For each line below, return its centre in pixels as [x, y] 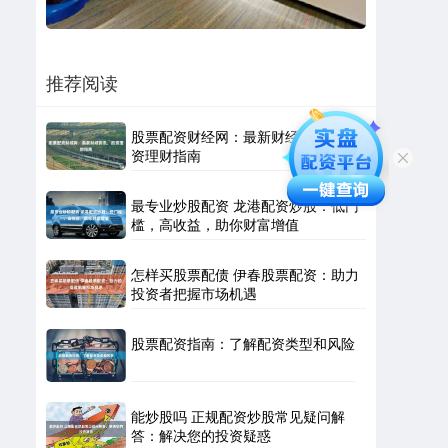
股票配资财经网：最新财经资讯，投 [243, 135]
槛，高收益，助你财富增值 [215, 223]
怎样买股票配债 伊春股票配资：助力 [245, 273]
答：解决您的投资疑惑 [201, 435]
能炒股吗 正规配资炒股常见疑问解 [238, 416]
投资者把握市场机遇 [194, 292]
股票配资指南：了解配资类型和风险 [243, 342]
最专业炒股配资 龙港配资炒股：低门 [245, 204]
